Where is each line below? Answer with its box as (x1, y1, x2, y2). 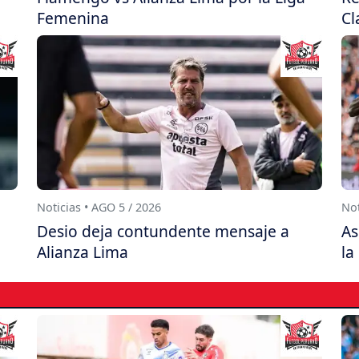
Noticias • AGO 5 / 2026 (37, 200, 161, 216)
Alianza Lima (37, 241, 128, 264)
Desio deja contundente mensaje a (37, 220, 289, 243)
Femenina (37, 7, 109, 30)
